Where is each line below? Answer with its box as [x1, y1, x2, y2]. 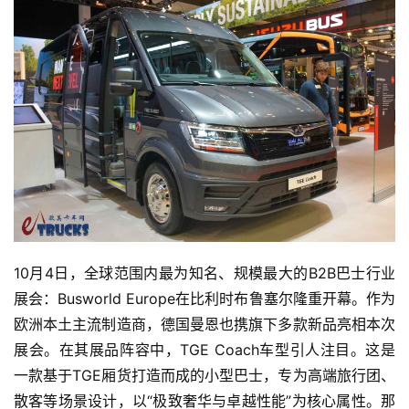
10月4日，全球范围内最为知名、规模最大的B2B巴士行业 [14, 263, 395, 282]
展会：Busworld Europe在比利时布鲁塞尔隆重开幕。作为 [14, 288, 395, 308]
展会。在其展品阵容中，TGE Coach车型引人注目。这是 [14, 340, 395, 359]
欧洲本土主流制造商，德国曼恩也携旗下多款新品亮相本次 [14, 314, 395, 333]
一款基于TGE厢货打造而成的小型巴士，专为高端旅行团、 [14, 365, 395, 384]
